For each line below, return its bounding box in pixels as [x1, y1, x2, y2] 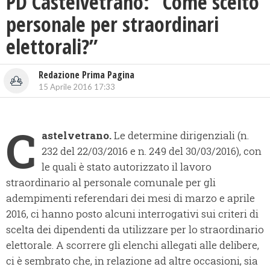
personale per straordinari [6, 10, 219, 39]
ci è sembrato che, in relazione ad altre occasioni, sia [6, 254, 258, 268]
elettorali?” [6, 33, 98, 61]
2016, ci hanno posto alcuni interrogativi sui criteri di [6, 207, 259, 221]
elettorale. [6, 238, 54, 253]
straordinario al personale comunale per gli [6, 175, 216, 190]
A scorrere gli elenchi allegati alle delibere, [56, 238, 259, 253]
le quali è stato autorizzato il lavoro [42, 160, 212, 174]
